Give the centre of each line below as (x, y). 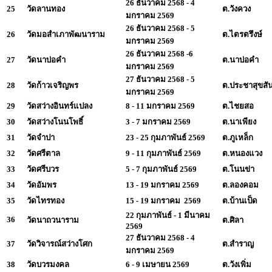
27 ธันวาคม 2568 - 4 (160, 237)
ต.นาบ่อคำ (240, 59)
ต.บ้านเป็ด (240, 200)
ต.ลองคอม (240, 185)
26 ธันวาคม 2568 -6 (159, 53)
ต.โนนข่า (238, 169)
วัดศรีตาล (43, 153)
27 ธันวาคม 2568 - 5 (160, 79)
